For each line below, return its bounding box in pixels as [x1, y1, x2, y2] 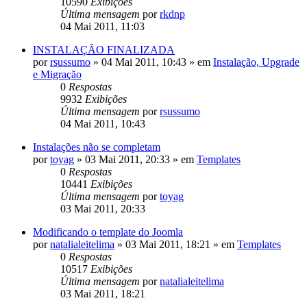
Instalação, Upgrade [213, 56, 299, 68]
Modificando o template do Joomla [33, 225, 183, 238]
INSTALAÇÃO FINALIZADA [33, 43, 175, 56]
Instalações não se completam [33, 140, 160, 153]
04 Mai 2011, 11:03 [60, 20, 145, 32]
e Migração [33, 68, 82, 80]
